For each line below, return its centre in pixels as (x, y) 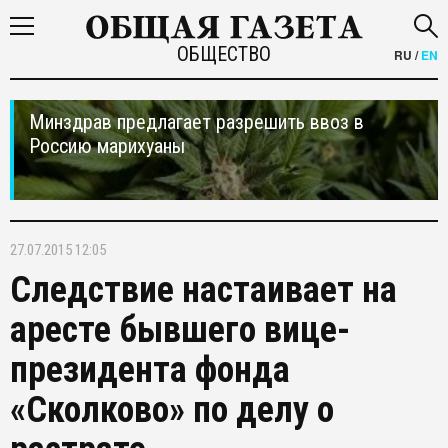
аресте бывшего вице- (180, 330)
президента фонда (150, 370)
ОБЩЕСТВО (223, 54)
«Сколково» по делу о (172, 410)
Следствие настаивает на (203, 290)
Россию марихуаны (107, 146)
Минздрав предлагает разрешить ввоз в (196, 122)
